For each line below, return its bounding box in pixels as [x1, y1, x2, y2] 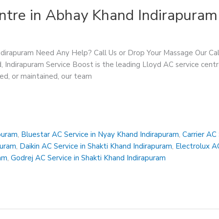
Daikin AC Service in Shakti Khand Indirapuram [20, 141, 173, 151]
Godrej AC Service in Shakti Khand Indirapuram [11, 153, 166, 163]
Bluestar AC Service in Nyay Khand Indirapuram [21, 129, 179, 139]
